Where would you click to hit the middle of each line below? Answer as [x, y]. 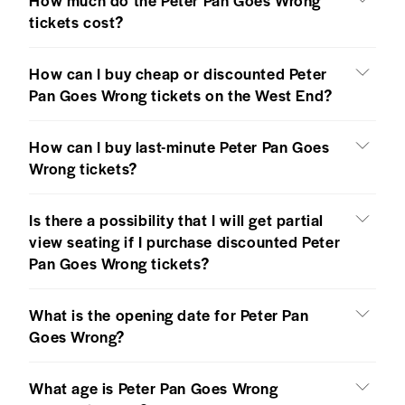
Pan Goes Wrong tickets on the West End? [181, 94]
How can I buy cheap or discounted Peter [178, 73]
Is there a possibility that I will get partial [177, 219]
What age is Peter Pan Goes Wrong [154, 387]
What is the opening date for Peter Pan [169, 314]
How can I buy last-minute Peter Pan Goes [179, 146]
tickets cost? [76, 21]
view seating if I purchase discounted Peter [185, 241]
